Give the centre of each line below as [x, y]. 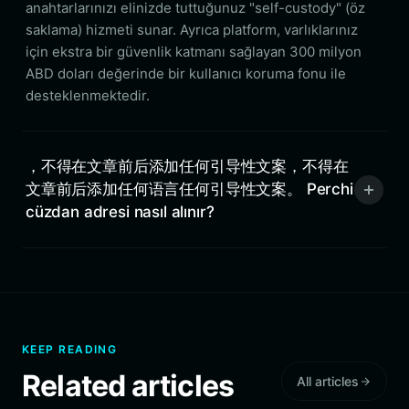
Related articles [128, 386]
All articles [328, 381]
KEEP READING [70, 349]
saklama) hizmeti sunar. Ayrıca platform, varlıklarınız [192, 30]
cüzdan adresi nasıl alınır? [120, 212]
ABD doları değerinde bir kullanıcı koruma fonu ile [186, 73]
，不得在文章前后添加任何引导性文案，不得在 [187, 166]
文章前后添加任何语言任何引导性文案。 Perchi [189, 189]
